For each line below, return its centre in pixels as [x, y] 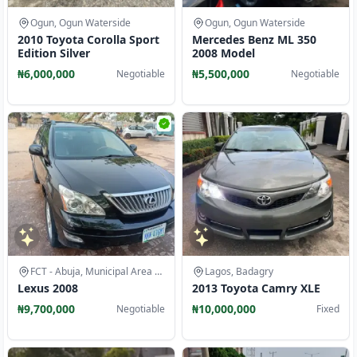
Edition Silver [54, 53]
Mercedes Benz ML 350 [254, 39]
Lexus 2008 [48, 288]
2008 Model [224, 53]
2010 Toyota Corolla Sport [88, 39]
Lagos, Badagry [239, 271]
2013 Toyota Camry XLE [256, 288]
